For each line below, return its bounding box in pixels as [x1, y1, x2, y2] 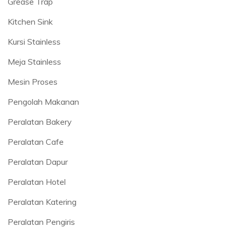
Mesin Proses [8, 76, 57, 87]
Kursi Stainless [8, 36, 61, 47]
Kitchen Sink [8, 16, 53, 27]
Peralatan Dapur [8, 156, 68, 167]
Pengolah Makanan [8, 96, 79, 107]
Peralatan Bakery [8, 116, 72, 127]
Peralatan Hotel [8, 176, 66, 187]
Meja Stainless [8, 56, 61, 67]
